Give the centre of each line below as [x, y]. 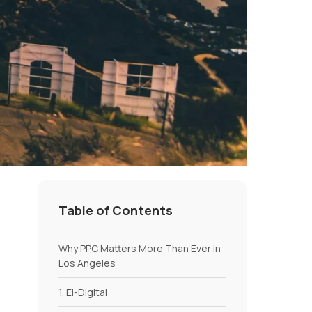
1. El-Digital [83, 292]
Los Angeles [87, 263]
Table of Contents [116, 210]
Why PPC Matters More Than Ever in [140, 248]
